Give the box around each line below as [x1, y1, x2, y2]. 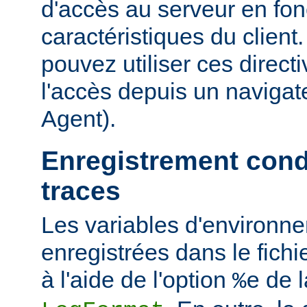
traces [41, 176, 121, 206]
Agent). [41, 105, 116, 132]
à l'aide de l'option [41, 266, 232, 293]
